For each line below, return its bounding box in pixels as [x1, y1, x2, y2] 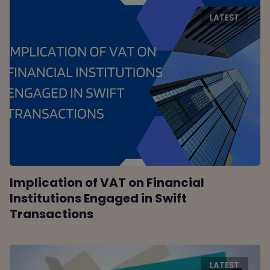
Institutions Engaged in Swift [10, 189, 187, 207]
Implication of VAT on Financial [10, 174, 205, 191]
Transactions [10, 205, 94, 222]
